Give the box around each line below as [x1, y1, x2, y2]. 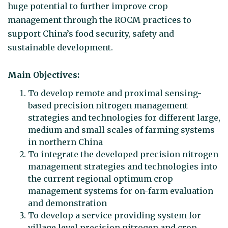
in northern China [28, 136, 103, 147]
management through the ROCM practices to [8, 15, 191, 25]
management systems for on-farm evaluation [28, 185, 213, 196]
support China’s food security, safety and [8, 28, 174, 39]
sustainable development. [8, 42, 113, 53]
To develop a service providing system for [28, 210, 201, 220]
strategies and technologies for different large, [28, 112, 220, 123]
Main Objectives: [8, 70, 81, 80]
